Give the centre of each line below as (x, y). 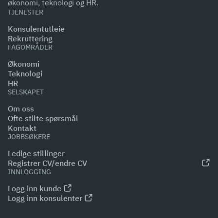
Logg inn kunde (35, 188)
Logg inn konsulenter (45, 198)
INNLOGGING (29, 172)
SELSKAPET (26, 92)
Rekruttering (30, 38)
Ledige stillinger (36, 153)
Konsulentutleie (36, 29)
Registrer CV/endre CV (47, 163)
